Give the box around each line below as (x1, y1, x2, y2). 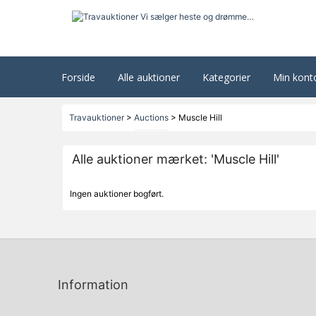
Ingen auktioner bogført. (69, 188, 164, 199)
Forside (61, 71, 95, 84)
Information (58, 277, 128, 292)
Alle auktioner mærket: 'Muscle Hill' (71, 152, 279, 166)
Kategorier (202, 71, 250, 84)
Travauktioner (68, 112, 124, 123)
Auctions (133, 112, 169, 123)
